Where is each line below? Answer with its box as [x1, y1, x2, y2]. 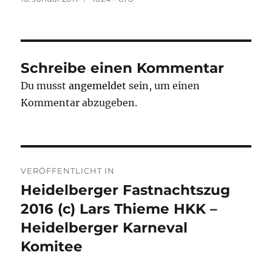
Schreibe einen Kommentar [21, 59, 225, 77]
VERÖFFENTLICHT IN [21, 166, 115, 176]
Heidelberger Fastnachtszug [21, 182, 231, 199]
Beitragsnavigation [20, 151, 166, 169]
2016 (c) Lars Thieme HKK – [21, 200, 218, 218]
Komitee [21, 238, 83, 256]
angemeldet [69, 80, 127, 92]
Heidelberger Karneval [21, 219, 188, 237]
